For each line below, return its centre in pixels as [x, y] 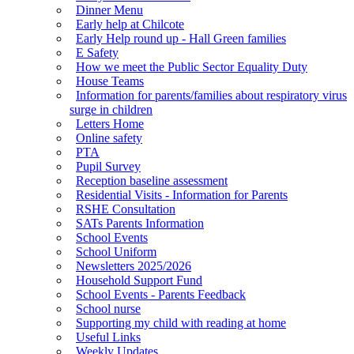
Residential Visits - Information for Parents [182, 194]
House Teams [110, 81]
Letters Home [110, 123]
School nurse [108, 308]
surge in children [111, 109]
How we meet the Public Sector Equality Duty [192, 66]
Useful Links [108, 337]
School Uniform [116, 251]
